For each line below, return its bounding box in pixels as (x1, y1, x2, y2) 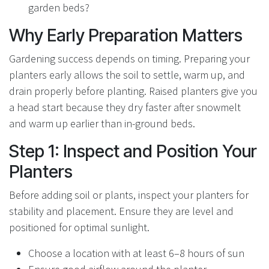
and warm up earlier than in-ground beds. (9, 116, 195, 130)
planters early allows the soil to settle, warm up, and (9, 67, 245, 82)
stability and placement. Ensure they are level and (9, 204, 234, 218)
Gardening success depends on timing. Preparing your (9, 51, 250, 65)
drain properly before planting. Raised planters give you (9, 83, 258, 98)
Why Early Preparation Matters (9, 24, 243, 46)
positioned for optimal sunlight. (9, 220, 150, 234)
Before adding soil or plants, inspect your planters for (9, 187, 249, 202)
